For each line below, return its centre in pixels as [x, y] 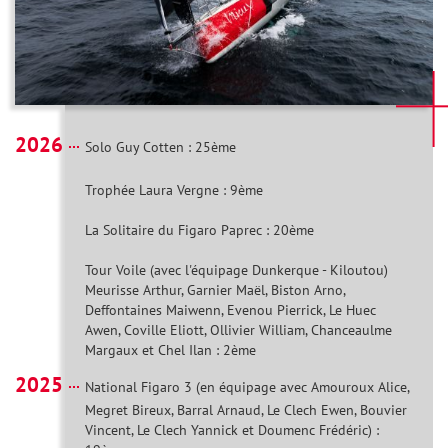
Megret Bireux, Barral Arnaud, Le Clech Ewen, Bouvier [246, 410]
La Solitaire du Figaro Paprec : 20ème [199, 230]
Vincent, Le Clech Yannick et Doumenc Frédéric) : [232, 430]
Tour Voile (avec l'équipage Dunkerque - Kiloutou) [236, 270]
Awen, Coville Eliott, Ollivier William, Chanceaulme [238, 330]
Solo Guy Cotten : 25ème [160, 147]
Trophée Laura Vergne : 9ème [174, 190]
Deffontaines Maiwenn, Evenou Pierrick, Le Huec [230, 310]
